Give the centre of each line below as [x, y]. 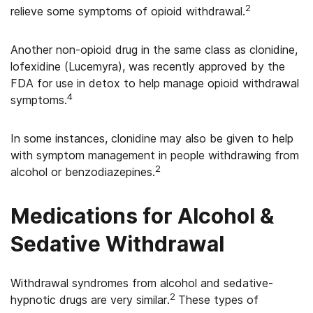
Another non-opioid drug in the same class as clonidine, [154, 50]
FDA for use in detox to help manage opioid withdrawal [155, 83]
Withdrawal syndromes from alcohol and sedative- [142, 283]
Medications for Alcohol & [142, 216]
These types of [218, 300]
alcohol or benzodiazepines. [83, 172]
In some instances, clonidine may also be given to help [152, 138]
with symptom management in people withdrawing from [155, 155]
